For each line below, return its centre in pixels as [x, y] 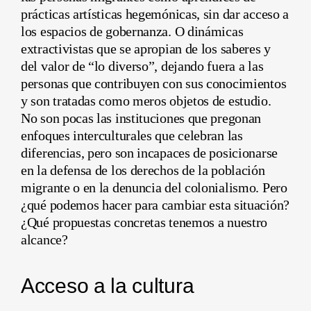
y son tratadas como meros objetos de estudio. [146, 100]
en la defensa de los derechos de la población [143, 170]
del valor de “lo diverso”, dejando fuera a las [142, 66]
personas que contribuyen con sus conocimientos [154, 83]
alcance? [44, 239]
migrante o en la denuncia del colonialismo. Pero [154, 187]
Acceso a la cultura [108, 285]
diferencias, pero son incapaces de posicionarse [149, 152]
